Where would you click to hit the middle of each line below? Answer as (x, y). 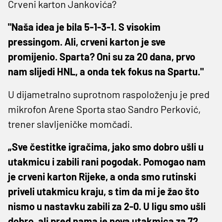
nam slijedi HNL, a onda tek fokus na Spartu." (106, 71)
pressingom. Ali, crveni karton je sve (87, 41)
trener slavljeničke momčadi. (70, 124)
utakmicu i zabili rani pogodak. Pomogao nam (107, 161)
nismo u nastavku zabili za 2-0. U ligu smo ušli (107, 206)
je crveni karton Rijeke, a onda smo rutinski (102, 176)
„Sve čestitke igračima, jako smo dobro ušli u (106, 146)
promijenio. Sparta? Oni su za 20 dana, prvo (102, 56)
